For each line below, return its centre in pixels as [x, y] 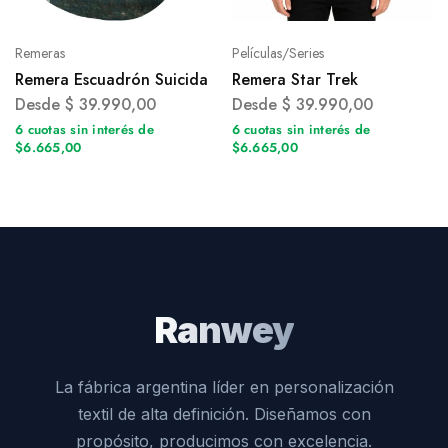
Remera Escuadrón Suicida [111, 79]
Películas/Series [277, 52]
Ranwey [224, 329]
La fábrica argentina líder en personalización [224, 386]
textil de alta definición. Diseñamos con [224, 413]
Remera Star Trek [294, 79]
